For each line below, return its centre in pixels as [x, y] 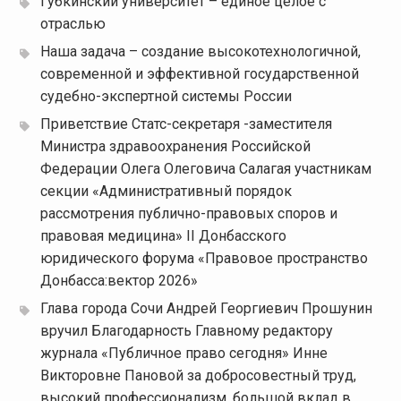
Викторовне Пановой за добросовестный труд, [198, 376]
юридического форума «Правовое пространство [204, 259]
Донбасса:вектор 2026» [119, 281]
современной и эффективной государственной [199, 74]
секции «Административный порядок [166, 192]
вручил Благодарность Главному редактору [186, 331]
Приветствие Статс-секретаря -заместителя [186, 124]
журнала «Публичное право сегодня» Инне [183, 354]
